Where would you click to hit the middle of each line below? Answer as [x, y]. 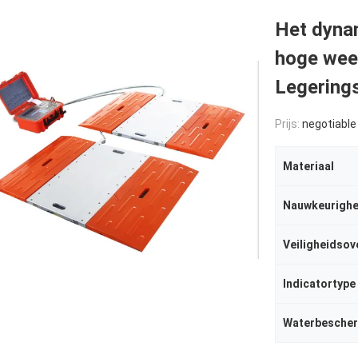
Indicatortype [319, 284]
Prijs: [288, 124]
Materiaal [308, 166]
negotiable [329, 124]
